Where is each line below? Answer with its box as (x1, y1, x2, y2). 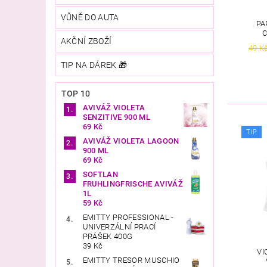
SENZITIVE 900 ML (82, 112, 150, 122)
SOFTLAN (82, 169, 119, 179)
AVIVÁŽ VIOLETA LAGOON (82, 136, 179, 145)
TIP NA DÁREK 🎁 (60, 60, 128, 70)
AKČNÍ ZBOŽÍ (60, 36, 112, 46)
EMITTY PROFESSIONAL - (82, 212, 174, 222)
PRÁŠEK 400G (82, 231, 133, 241)
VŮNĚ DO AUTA (60, 12, 119, 22)
